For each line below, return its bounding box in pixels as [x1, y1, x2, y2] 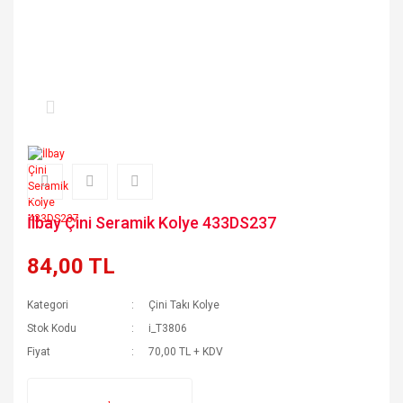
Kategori [27, 299, 68, 311]
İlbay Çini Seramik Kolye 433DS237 [27, 213, 276, 232]
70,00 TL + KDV [148, 345, 224, 358]
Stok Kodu [27, 322, 76, 335]
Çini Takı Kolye [148, 299, 220, 311]
